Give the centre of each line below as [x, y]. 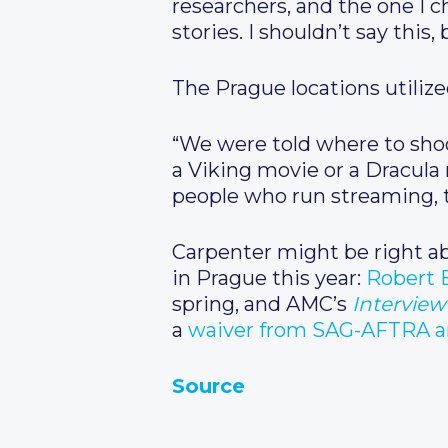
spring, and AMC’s [262, 304]
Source [208, 386]
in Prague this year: [269, 278]
